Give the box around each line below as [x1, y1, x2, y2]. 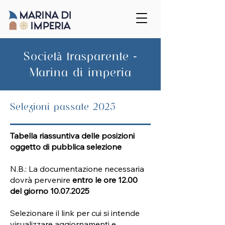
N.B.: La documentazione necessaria [10, 164, 144, 174]
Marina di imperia [29, 65, 132, 80]
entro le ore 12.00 [70, 175, 138, 185]
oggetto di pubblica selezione [10, 142, 122, 152]
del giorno [10, 186, 50, 196]
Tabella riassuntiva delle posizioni [10, 131, 135, 141]
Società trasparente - [24, 49, 137, 64]
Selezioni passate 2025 [10, 100, 116, 113]
